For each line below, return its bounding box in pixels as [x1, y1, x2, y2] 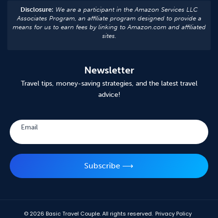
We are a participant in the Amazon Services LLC [54, 6, 198, 14]
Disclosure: [20, 6, 54, 14]
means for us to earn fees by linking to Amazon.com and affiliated [12, 23, 206, 31]
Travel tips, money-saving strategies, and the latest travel [20, 79, 198, 88]
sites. [102, 32, 116, 40]
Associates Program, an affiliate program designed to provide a [17, 15, 201, 22]
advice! [98, 91, 120, 99]
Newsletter [84, 64, 134, 76]
